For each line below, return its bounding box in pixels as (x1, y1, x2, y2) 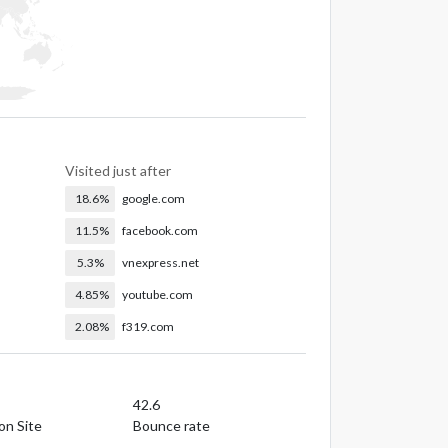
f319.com (122, 318, 175, 334)
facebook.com (122, 222, 199, 238)
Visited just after (65, 161, 172, 179)
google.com (122, 190, 186, 206)
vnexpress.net (122, 254, 200, 270)
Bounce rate (132, 416, 210, 434)
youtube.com (122, 286, 194, 302)
